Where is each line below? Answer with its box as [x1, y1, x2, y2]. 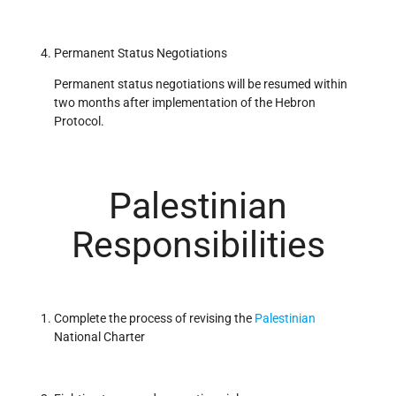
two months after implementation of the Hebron [54, 95, 316, 110]
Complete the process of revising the [54, 310, 255, 325]
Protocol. [54, 114, 104, 129]
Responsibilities [71, 223, 325, 266]
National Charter [54, 329, 145, 344]
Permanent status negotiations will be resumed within [54, 77, 347, 92]
